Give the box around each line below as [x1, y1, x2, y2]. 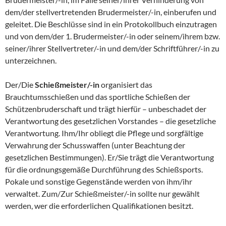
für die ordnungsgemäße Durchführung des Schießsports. [5, 164, 203, 175]
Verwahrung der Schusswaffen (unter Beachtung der [5, 140, 185, 150]
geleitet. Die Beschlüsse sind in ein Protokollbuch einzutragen [5, 19, 217, 29]
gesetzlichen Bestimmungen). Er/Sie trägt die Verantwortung [5, 152, 214, 162]
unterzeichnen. [5, 55, 56, 66]
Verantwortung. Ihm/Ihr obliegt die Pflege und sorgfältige [5, 128, 203, 138]
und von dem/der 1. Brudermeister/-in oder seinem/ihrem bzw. [5, 31, 220, 41]
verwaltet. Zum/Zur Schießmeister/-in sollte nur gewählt [5, 189, 200, 199]
